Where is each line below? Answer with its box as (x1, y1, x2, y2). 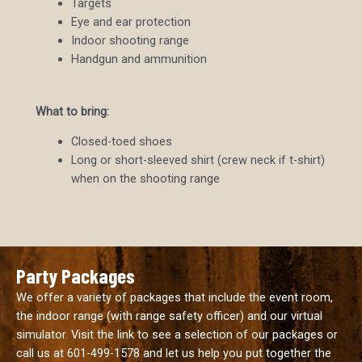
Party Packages (16, 263, 135, 288)
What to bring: (36, 104, 109, 120)
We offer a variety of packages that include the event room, (16, 289, 333, 305)
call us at (16, 345, 67, 360)
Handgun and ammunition (70, 52, 207, 67)
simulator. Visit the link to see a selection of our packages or (16, 326, 338, 342)
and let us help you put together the (140, 345, 331, 360)
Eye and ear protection (70, 15, 191, 30)
